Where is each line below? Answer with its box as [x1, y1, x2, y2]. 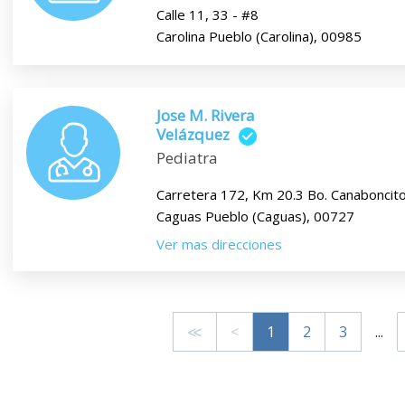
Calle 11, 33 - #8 [155, 5, 259, 24]
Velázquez [155, 124, 230, 146]
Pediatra [155, 146, 218, 168]
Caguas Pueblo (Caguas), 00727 [155, 206, 354, 225]
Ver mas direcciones [155, 234, 282, 253]
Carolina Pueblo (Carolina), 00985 [155, 27, 362, 46]
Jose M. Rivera [155, 105, 255, 127]
